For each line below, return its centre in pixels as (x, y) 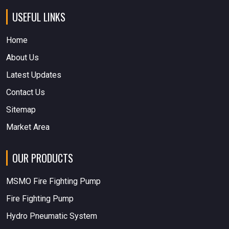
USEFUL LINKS (39, 17)
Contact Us (26, 93)
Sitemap (21, 110)
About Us (22, 58)
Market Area (28, 127)
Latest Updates (34, 75)
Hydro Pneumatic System (52, 216)
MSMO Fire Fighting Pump (53, 181)
